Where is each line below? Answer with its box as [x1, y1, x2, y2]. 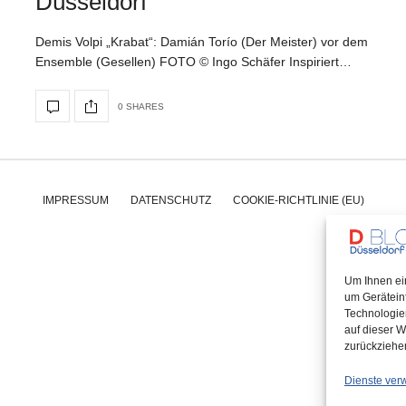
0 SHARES [118, 101, 164, 111]
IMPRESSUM [42, 194, 109, 207]
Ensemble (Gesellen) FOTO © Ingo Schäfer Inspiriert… [35, 54, 352, 69]
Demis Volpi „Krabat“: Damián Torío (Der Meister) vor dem [35, 34, 368, 49]
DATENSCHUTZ [130, 194, 211, 207]
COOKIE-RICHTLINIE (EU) [232, 194, 364, 207]
